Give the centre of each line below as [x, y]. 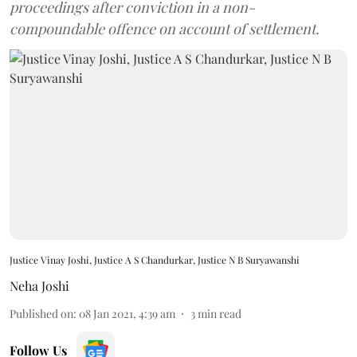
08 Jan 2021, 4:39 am [127, 313]
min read [220, 313]
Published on [41, 313]
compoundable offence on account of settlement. [165, 29]
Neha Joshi [39, 285]
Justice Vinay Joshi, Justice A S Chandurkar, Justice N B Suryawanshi [155, 259]
